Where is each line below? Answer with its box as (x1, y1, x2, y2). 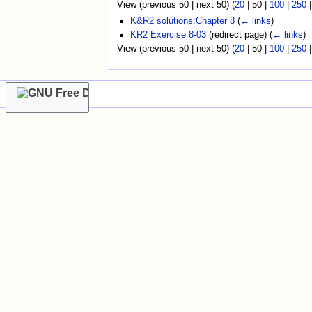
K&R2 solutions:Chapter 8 (130, 15, 235, 26)
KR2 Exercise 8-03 (130, 29, 206, 40)
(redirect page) (205, 29, 270, 40)
